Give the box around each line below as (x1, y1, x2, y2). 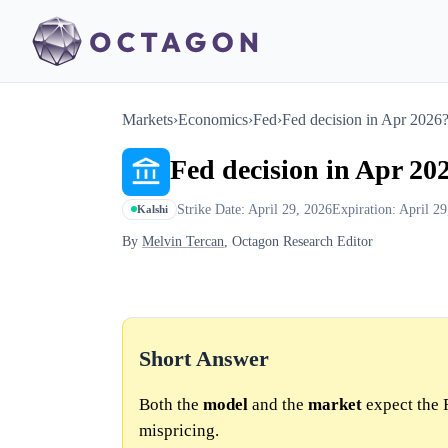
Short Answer (139, 347, 269, 372)
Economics (178, 111, 248, 128)
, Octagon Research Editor (224, 233, 373, 250)
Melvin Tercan (142, 233, 224, 250)
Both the (139, 395, 203, 415)
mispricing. (139, 421, 219, 441)
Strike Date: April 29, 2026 (177, 200, 332, 217)
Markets (122, 111, 173, 128)
